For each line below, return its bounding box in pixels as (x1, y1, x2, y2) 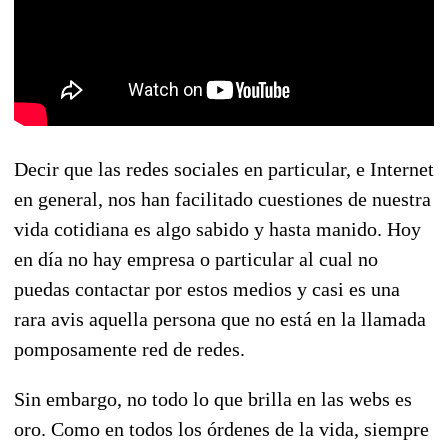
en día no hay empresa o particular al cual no (14, 247, 378, 270)
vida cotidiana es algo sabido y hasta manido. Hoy (14, 217, 421, 240)
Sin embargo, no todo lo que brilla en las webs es (14, 387, 412, 410)
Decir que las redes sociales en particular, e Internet (14, 157, 434, 180)
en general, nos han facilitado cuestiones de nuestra (14, 187, 431, 210)
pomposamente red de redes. (14, 337, 245, 360)
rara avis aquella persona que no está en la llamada (14, 307, 426, 330)
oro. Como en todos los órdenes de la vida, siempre (14, 417, 429, 440)
